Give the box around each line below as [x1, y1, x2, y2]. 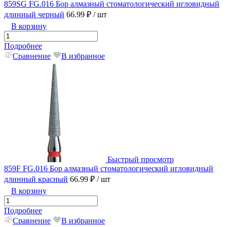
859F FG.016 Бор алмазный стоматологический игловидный [4, 164, 213, 173]
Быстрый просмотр [107, 155, 174, 164]
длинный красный [4, 175, 68, 184]
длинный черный [4, 10, 64, 19]
